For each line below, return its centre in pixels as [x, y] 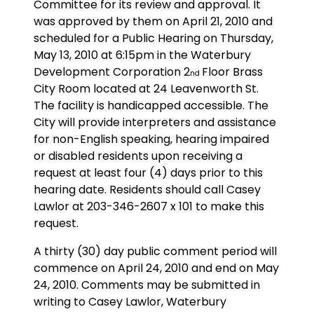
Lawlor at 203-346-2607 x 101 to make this [149, 206]
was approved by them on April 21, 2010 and [153, 21]
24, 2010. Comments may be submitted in [147, 285]
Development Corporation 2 [112, 71]
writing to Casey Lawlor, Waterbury [130, 301]
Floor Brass [232, 71]
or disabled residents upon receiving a [138, 156]
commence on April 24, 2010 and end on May [156, 268]
